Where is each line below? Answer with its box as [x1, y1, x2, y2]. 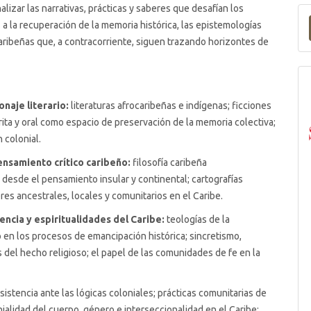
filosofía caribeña [133, 157, 207, 168]
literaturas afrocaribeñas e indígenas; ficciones [69, 100, 271, 111]
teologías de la [165, 214, 230, 225]
